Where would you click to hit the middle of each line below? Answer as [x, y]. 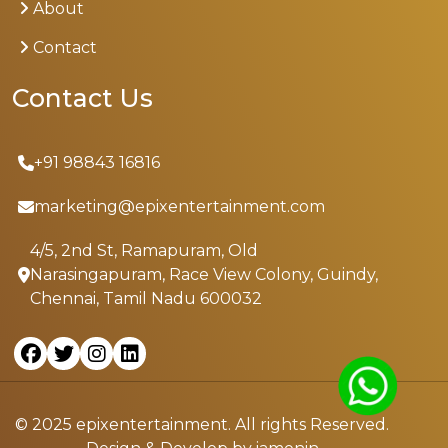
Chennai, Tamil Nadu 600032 [146, 299]
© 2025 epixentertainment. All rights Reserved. [202, 425]
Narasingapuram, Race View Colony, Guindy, [204, 275]
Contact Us [82, 98]
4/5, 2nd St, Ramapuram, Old [144, 251]
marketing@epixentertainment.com [179, 207]
